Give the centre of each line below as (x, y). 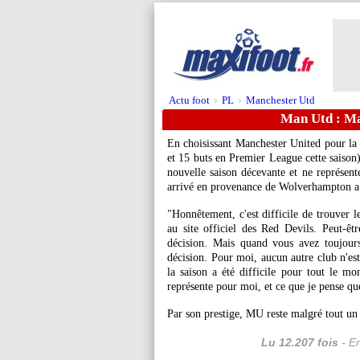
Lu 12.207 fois (300, 342)
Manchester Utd (280, 100)
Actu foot (189, 100)
